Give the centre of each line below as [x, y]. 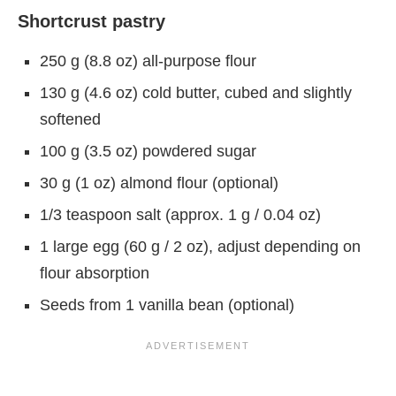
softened [70, 119]
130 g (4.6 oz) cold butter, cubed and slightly [196, 92]
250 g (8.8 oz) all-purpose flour [148, 61]
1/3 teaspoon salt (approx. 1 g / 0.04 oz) [180, 214]
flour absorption [95, 273]
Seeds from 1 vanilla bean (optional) [167, 305]
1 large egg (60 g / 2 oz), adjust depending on [200, 246]
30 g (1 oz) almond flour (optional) [159, 183]
